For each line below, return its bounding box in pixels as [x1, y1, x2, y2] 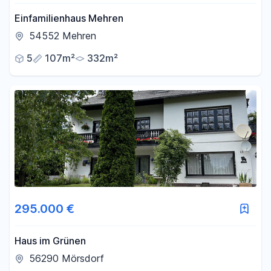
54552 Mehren [29, 30, 96, 42]
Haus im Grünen [15, 235, 86, 247]
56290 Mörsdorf [29, 252, 104, 264]
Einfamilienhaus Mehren [15, 12, 123, 24]
